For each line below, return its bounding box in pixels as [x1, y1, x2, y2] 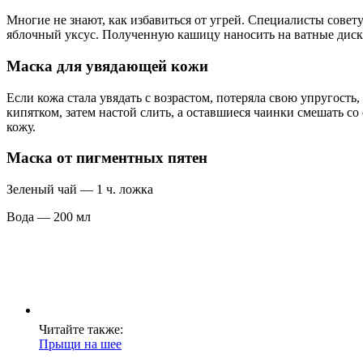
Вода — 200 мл [6, 210, 91, 224]
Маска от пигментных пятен [6, 149, 207, 167]
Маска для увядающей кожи [6, 57, 208, 75]
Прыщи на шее [39, 337, 122, 351]
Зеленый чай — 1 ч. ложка [6, 182, 153, 196]
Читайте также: [39, 322, 123, 336]
